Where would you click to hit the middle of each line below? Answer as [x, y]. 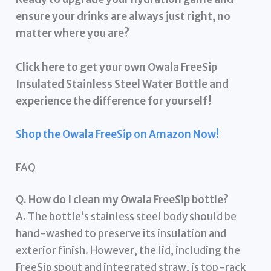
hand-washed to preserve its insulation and [121, 234]
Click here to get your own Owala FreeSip [117, 67]
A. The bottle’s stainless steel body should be [126, 217]
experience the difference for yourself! [114, 101]
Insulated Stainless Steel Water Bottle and [122, 84]
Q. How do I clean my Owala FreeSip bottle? [122, 200]
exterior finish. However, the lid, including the [128, 251]
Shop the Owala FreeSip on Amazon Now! [118, 134]
